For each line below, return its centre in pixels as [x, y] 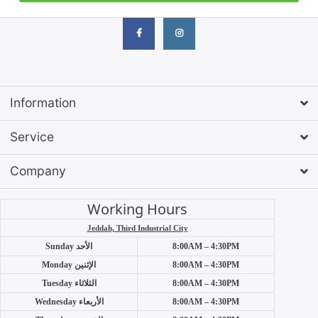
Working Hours [137, 209]
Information [43, 103]
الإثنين [85, 264]
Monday [58, 264]
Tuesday [58, 283]
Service [32, 137]
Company [38, 171]
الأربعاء [91, 301]
